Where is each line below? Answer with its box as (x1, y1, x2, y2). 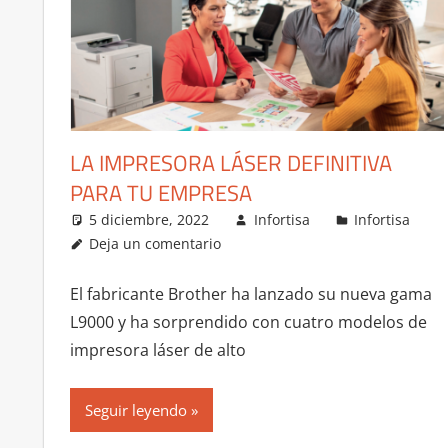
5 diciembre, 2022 (89, 209, 210, 229)
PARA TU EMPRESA (69, 175, 252, 210)
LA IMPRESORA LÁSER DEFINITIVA (69, 145, 392, 180)
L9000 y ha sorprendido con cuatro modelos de (69, 310, 427, 333)
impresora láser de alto (69, 338, 246, 361)
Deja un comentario (89, 233, 222, 253)
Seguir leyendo (84, 399, 187, 420)
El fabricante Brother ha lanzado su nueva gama (69, 282, 432, 305)
